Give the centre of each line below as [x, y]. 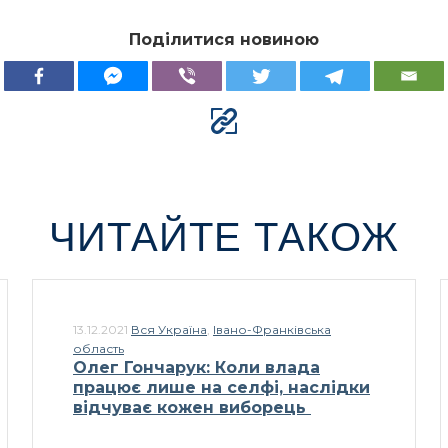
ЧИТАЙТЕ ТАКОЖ [224, 237]
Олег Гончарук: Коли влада [196, 368]
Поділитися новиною [224, 40]
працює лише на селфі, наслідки [221, 388]
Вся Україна [169, 330]
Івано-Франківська [272, 330]
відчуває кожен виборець [192, 408]
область [98, 349]
